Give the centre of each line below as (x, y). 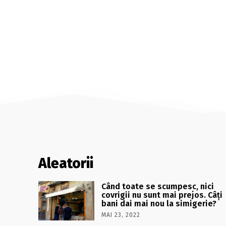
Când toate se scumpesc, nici (158, 186)
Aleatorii (66, 163)
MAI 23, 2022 (121, 215)
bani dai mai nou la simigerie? (159, 204)
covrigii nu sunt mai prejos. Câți (162, 195)
